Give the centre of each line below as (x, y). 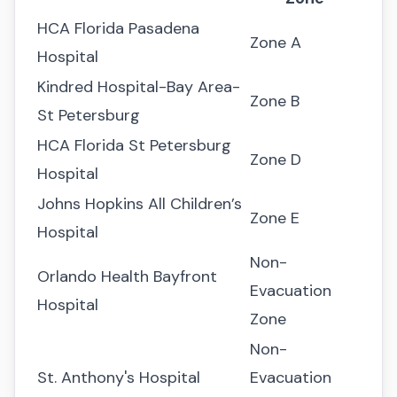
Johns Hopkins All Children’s (140, 204)
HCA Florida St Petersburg (134, 145)
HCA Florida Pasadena (118, 28)
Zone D (276, 160)
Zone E (275, 218)
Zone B (275, 101)
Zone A (276, 43)
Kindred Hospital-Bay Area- (139, 87)
